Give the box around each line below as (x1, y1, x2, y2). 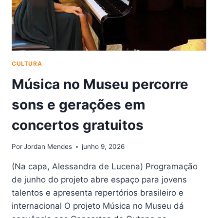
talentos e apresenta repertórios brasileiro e (12, 188, 183, 198)
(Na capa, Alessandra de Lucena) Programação (12, 162, 198, 172)
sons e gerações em (12, 96, 145, 113)
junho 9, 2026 (82, 143, 125, 151)
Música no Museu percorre (12, 75, 188, 92)
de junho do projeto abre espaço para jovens (12, 175, 187, 185)
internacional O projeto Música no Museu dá (12, 201, 184, 211)
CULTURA (12, 59, 42, 67)
